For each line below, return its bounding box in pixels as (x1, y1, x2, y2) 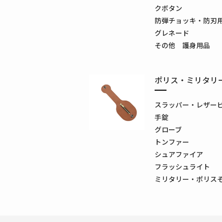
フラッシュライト (154, 161, 210, 171)
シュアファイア (154, 149, 203, 159)
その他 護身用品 (154, 40, 210, 50)
